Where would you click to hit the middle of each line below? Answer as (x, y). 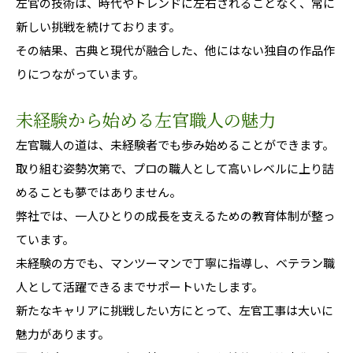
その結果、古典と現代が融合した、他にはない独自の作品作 (175, 50)
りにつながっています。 (80, 73)
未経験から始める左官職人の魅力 (146, 121)
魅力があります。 (63, 333)
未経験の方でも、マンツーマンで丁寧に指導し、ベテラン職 (175, 262)
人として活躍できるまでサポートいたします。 (139, 286)
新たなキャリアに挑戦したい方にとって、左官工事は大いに (175, 310)
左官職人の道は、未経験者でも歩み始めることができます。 (175, 144)
